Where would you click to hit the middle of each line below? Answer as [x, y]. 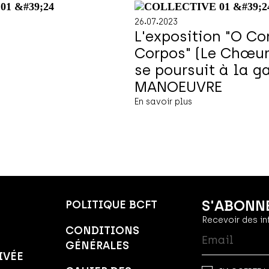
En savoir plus [163, 102]
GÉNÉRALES [98, 246]
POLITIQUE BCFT [112, 205]
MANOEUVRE [178, 87]
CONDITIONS [103, 231]
